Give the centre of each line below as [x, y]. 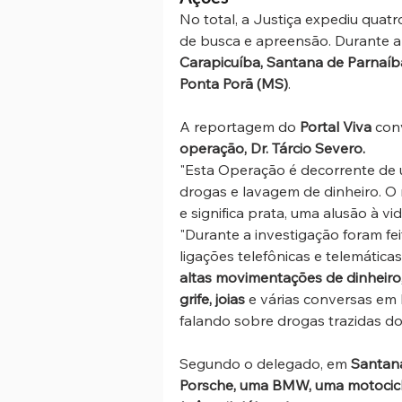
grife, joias [212, 299]
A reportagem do [240, 127]
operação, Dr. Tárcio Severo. [274, 149]
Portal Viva [337, 127]
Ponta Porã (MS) [234, 84]
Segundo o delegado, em [265, 364]
